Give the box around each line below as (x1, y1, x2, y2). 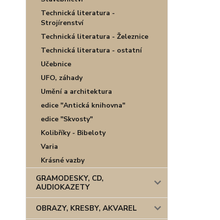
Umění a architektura (41, 87, 112, 96)
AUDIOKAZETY (36, 182, 90, 192)
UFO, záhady (41, 73, 82, 82)
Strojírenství (41, 18, 83, 27)
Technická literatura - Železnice (41, 32, 148, 41)
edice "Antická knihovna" (41, 101, 125, 110)
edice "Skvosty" (41, 114, 93, 124)
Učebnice (41, 59, 71, 69)
